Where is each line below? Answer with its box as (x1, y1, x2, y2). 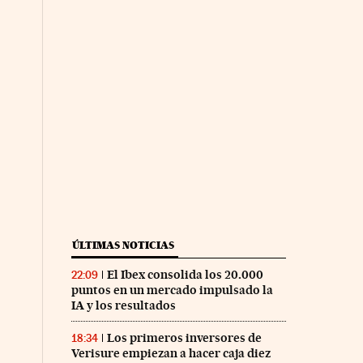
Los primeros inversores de (106, 330, 262, 345)
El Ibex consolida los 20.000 (106, 267, 263, 282)
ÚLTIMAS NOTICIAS (71, 238, 174, 251)
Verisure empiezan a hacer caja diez (70, 345, 271, 361)
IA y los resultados (70, 297, 176, 313)
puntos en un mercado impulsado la (70, 282, 273, 297)
